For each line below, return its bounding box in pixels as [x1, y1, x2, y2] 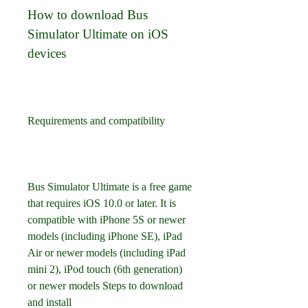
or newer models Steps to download [27, 280, 183, 291]
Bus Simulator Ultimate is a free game [27, 181, 192, 192]
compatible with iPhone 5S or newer [27, 214, 186, 225]
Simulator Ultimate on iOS [27, 27, 168, 41]
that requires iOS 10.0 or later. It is [27, 197, 176, 209]
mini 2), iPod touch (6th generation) [27, 263, 182, 275]
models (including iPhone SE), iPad [27, 230, 182, 242]
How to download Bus [27, 8, 148, 22]
